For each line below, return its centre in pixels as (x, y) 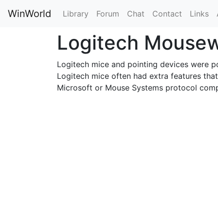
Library (76, 14)
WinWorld (29, 14)
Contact (167, 14)
